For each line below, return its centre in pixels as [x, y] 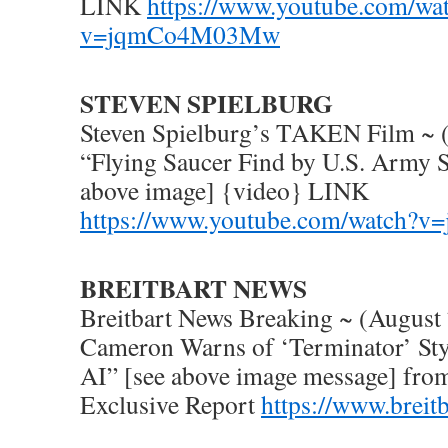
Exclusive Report [170, 404]
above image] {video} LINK [224, 190]
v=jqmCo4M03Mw [180, 34]
